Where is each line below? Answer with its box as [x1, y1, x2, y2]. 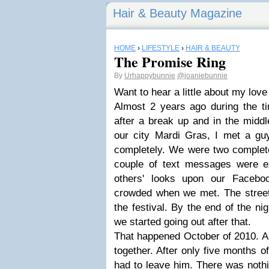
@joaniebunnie [177, 71, 228, 80]
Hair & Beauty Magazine [113, 7, 242, 20]
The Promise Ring [114, 51, 226, 72]
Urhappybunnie [124, 71, 175, 80]
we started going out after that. [114, 216, 254, 228]
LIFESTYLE [142, 44, 180, 52]
